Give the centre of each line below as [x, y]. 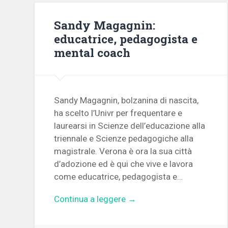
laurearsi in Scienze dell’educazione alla [130, 126]
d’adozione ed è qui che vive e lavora [124, 164]
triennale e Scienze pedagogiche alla [124, 139]
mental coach [92, 52]
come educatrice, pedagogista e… [119, 177]
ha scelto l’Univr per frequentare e [118, 113]
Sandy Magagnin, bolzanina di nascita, [126, 101]
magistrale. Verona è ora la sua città [123, 151]
